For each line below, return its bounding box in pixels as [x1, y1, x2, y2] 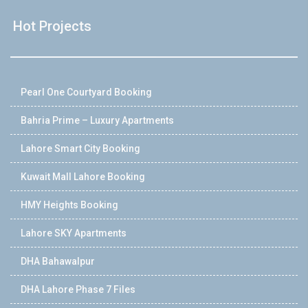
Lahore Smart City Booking [21, 143, 140, 155]
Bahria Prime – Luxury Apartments [21, 115, 174, 126]
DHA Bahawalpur [21, 256, 95, 267]
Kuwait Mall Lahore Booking [21, 171, 145, 183]
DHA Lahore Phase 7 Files [21, 284, 135, 296]
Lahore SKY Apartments [21, 228, 126, 239]
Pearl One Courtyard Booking [21, 87, 152, 98]
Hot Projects [13, 18, 91, 35]
